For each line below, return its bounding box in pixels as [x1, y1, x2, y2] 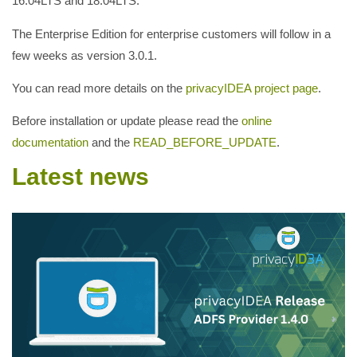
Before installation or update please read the [12, 114, 241, 128]
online [241, 114, 272, 128]
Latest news [12, 163, 149, 190]
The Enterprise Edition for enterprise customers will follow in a [12, 26, 331, 41]
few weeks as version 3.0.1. [12, 48, 157, 62]
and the [88, 135, 133, 150]
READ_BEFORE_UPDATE [133, 135, 277, 150]
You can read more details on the [12, 80, 186, 95]
